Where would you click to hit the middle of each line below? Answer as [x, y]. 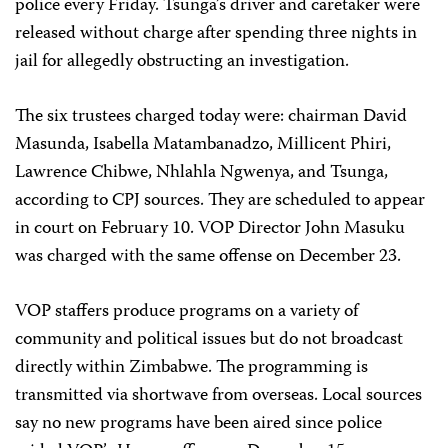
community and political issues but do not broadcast [209, 340]
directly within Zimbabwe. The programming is [191, 368]
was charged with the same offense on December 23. [208, 257]
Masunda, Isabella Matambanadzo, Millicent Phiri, [203, 145]
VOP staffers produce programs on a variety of [186, 312]
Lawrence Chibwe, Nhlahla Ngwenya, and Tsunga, [201, 173]
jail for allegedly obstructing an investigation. [182, 62]
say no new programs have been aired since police [198, 424]
